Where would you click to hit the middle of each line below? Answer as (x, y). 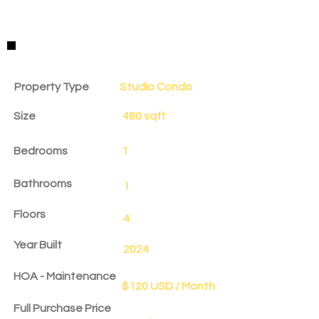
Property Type (52, 87)
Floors (30, 214)
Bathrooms (43, 183)
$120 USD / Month (168, 286)
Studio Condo (156, 87)
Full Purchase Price (62, 308)
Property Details (68, 55)
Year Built (38, 245)
